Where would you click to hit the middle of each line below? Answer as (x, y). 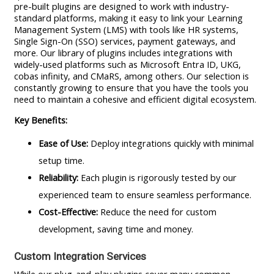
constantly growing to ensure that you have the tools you (131, 87)
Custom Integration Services (80, 257)
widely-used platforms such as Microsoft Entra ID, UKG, (127, 64)
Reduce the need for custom (157, 212)
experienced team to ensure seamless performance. (145, 195)
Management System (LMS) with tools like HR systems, (126, 29)
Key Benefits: (40, 120)
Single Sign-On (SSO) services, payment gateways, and (124, 41)
